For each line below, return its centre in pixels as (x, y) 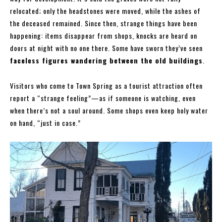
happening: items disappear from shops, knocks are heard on (104, 36)
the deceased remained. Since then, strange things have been (104, 23)
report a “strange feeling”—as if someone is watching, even (103, 98)
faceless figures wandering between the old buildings (106, 60)
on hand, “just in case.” (45, 123)
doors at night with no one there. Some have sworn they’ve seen (106, 48)
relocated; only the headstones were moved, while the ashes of (105, 11)
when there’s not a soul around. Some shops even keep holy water (109, 111)
